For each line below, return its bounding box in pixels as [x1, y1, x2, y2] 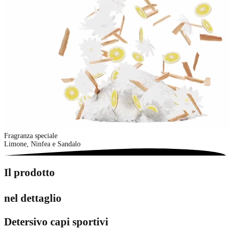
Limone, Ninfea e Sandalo [4, 140, 81, 148]
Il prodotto [4, 166, 55, 179]
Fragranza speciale [4, 132, 57, 140]
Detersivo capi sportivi [4, 216, 108, 228]
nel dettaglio [4, 192, 62, 205]
